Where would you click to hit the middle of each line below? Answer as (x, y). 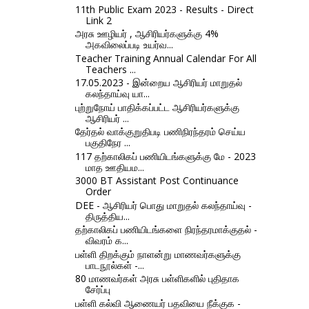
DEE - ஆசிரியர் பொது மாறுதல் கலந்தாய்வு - (163, 205)
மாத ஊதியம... (114, 167)
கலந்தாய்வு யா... (117, 94)
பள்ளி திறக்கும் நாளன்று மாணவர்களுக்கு (158, 254)
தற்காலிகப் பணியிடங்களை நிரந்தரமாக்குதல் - (166, 230)
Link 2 (98, 20)
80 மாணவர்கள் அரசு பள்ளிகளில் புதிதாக (157, 279)
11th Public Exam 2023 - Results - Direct (164, 9)
